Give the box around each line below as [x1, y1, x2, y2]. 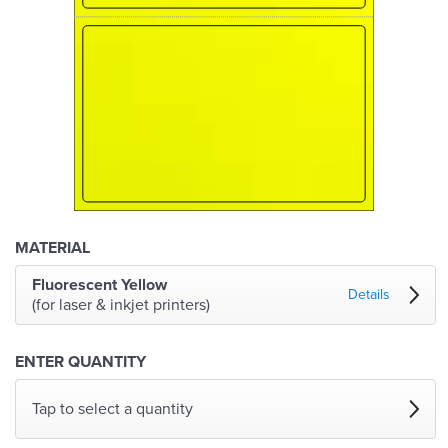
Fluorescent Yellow [32, 275, 167, 296]
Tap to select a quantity [32, 399, 193, 420]
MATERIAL [15, 238, 90, 259]
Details [348, 286, 390, 304]
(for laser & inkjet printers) [32, 295, 210, 316]
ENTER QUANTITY [15, 352, 146, 373]
